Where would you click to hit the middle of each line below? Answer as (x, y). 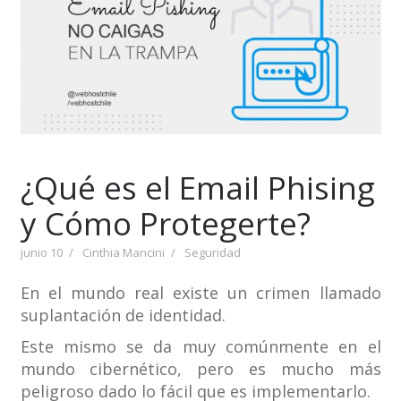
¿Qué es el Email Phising (197, 188)
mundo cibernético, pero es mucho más (200, 369)
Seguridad (212, 253)
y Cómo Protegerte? (165, 224)
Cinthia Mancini (123, 253)
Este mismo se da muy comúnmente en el (200, 347)
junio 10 (41, 253)
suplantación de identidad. (123, 316)
